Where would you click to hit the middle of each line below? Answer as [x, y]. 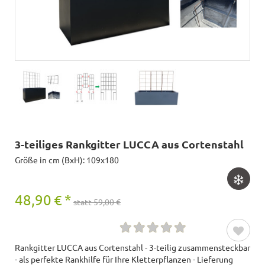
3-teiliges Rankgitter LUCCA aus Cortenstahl [129, 144]
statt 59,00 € [97, 201]
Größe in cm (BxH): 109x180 [67, 159]
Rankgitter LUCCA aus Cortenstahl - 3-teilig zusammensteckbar [132, 247]
